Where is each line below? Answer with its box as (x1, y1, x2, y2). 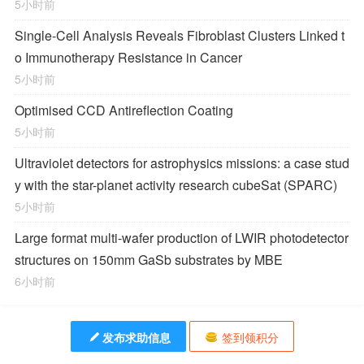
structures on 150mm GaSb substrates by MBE (15, 250, 283, 269)
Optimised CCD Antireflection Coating (15, 101, 233, 119)
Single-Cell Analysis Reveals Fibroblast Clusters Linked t (15, 26, 344, 45)
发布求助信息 (102, 329, 171, 345)
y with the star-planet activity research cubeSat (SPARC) (15, 175, 337, 194)
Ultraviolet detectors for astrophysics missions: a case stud (15, 154, 349, 172)
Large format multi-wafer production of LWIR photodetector (15, 228, 349, 247)
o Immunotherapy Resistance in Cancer (15, 48, 242, 67)
